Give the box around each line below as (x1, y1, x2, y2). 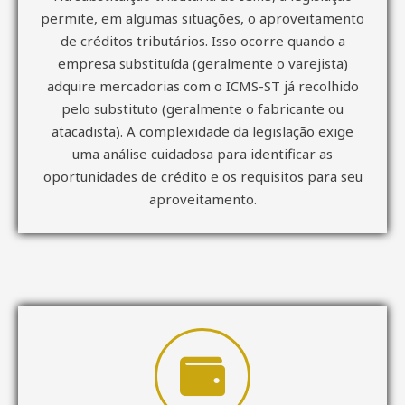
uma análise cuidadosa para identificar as (72, 144, 333, 163)
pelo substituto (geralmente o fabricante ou (61, 99, 344, 118)
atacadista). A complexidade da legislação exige (52, 121, 353, 140)
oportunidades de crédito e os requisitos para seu (42, 166, 363, 185)
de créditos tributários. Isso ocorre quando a (60, 31, 345, 50)
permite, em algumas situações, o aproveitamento (41, 8, 364, 27)
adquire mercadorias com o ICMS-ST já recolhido (46, 76, 359, 95)
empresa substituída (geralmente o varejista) (57, 53, 348, 72)
